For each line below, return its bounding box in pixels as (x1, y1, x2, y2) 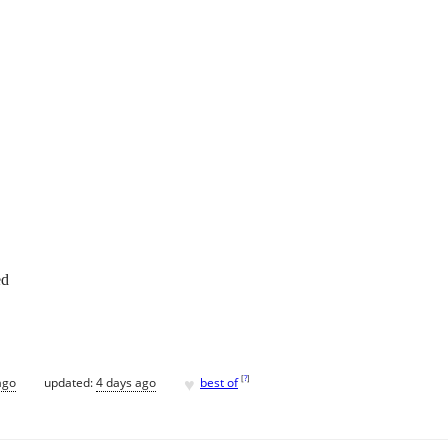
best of (200, 373, 238, 391)
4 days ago (96, 373, 156, 391)
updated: (44, 373, 96, 391)
